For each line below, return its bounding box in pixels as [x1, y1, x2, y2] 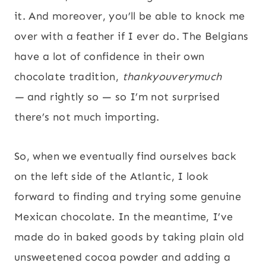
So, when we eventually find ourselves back [14, 149, 237, 163]
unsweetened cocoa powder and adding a [14, 250, 231, 264]
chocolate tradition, [14, 69, 122, 83]
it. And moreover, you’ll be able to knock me [14, 9, 245, 23]
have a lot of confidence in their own [14, 49, 205, 63]
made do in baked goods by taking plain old [14, 230, 245, 243]
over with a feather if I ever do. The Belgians [14, 29, 249, 43]
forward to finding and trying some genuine [14, 189, 242, 203]
